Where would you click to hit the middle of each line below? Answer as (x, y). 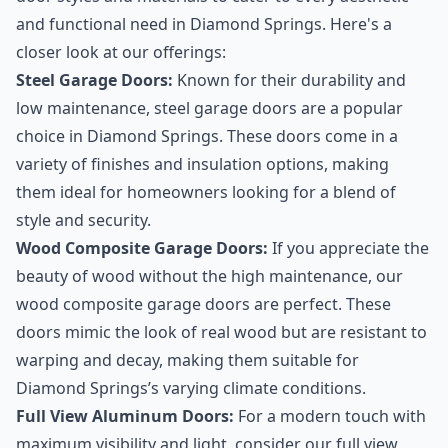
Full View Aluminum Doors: (125, 416)
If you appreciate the (348, 248)
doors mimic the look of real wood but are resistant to (221, 332)
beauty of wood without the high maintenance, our (209, 276)
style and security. (83, 220)
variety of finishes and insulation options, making (202, 164)
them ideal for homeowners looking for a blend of (206, 192)
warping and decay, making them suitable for (187, 360)
